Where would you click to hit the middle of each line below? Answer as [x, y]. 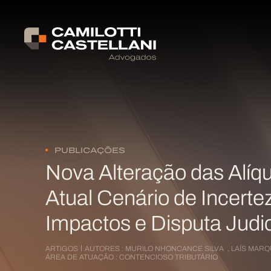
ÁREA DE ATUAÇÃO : [82, 258]
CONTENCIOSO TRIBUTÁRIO [168, 258]
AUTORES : [104, 249]
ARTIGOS [62, 249]
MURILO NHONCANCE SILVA [175, 249]
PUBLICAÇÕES [90, 151]
